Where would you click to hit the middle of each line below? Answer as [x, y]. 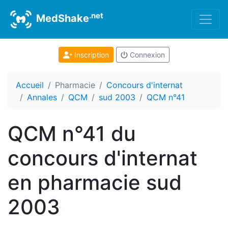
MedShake [61, 19]
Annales [42, 97]
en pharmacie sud [95, 182]
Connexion [146, 55]
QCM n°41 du [72, 134]
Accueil [30, 85]
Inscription [90, 55]
